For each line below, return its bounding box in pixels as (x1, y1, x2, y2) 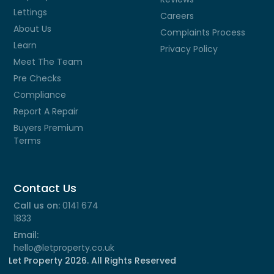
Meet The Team (13, 56, 83, 68)
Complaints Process (160, 26, 246, 39)
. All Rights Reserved (87, 254, 177, 267)
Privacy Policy (160, 43, 218, 55)
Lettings (13, 6, 48, 18)
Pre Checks (13, 72, 62, 84)
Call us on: (13, 199, 61, 212)
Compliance (13, 89, 67, 101)
